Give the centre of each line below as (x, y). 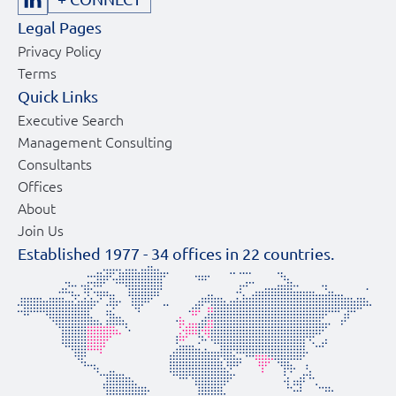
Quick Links (58, 96)
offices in (206, 254)
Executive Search (71, 120)
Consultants (55, 164)
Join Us (41, 230)
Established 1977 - (84, 254)
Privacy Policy (60, 51)
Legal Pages (60, 27)
